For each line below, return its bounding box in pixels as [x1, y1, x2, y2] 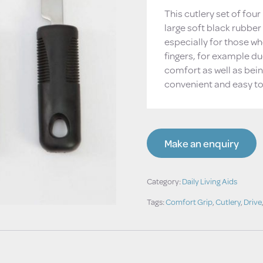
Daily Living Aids [181, 175, 237, 187]
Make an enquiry [164, 135, 239, 151]
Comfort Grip [165, 195, 213, 208]
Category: [146, 175, 182, 187]
